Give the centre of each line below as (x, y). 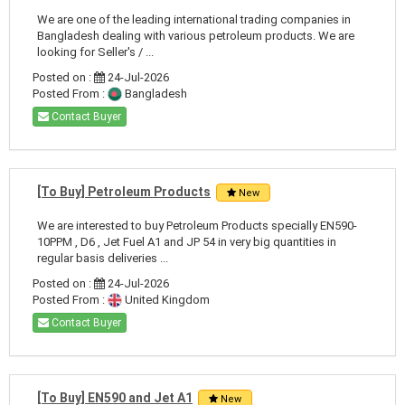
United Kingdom (166, 299)
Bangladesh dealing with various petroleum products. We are (196, 35)
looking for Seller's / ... (95, 52)
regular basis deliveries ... (103, 258)
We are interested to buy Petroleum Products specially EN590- (197, 225)
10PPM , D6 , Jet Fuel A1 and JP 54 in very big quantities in (187, 241)
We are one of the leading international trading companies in (194, 19)
